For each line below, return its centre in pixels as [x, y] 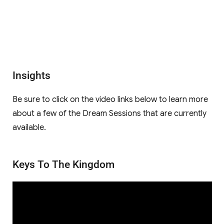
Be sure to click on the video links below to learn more [110, 99]
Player [23, 202]
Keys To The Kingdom [63, 164]
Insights [31, 75]
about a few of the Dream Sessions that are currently [109, 113]
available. [29, 127]
